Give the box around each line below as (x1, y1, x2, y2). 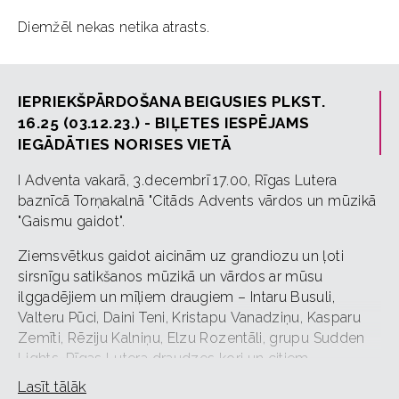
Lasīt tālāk (18, 377, 86, 395)
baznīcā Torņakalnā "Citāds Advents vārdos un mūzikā (18, 191, 377, 209)
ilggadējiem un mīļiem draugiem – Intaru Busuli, (18, 288, 335, 305)
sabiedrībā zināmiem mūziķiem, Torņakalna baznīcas (18, 370, 368, 387)
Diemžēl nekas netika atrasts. (18, 18, 210, 36)
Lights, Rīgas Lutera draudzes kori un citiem (18, 349, 309, 367)
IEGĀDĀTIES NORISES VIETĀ (18, 134, 232, 153)
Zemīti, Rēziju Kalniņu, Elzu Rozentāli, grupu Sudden (18, 329, 365, 346)
